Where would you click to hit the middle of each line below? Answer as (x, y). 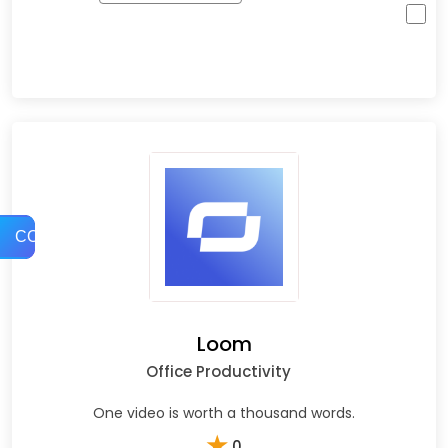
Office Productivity (218, 371)
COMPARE (55, 236)
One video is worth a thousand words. (224, 412)
